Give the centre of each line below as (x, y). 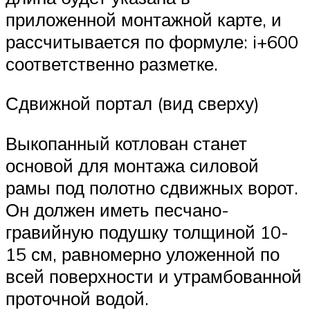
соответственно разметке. (112, 63)
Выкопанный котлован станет (126, 143)
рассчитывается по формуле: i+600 (152, 41)
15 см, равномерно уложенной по (143, 254)
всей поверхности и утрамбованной (154, 276)
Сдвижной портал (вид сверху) (133, 103)
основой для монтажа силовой (132, 165)
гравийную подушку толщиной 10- (147, 231)
